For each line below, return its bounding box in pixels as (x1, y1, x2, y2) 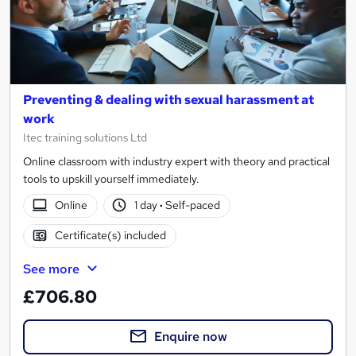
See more (23, 260, 79, 277)
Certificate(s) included (54, 228, 166, 243)
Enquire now (154, 327, 227, 345)
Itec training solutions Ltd (23, 130, 147, 145)
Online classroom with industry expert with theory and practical (23, 153, 330, 168)
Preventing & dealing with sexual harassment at (23, 91, 314, 108)
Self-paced (163, 198, 221, 213)
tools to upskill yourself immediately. (23, 171, 199, 186)
